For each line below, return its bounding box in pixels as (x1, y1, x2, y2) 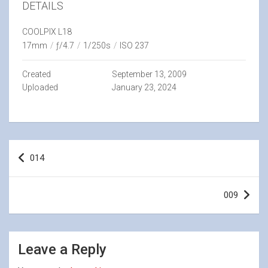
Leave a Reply (18, 241, 106, 258)
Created (22, 69, 51, 79)
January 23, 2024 (111, 83, 176, 92)
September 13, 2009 (111, 69, 187, 79)
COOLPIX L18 (22, 27, 72, 36)
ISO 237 (120, 41, 149, 50)
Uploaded (22, 83, 58, 92)
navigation (8, 159, 78, 176)
